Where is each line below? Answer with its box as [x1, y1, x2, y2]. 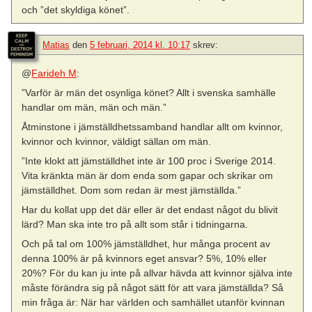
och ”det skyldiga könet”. [22, 4, 130, 16]
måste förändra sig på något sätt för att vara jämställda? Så [22, 282, 284, 294]
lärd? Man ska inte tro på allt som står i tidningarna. [22, 219, 249, 231]
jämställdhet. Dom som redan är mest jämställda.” [22, 185, 242, 196]
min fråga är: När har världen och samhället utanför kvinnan [22, 297, 286, 309]
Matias [42, 39, 70, 50]
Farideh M [31, 67, 77, 79]
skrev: [193, 39, 218, 50]
